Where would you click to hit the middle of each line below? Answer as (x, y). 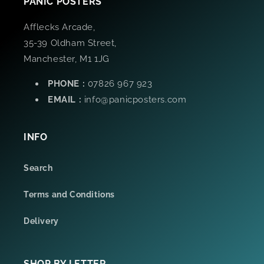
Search (38, 168)
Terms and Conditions (69, 195)
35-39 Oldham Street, (70, 43)
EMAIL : (66, 100)
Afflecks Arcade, (60, 27)
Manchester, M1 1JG (67, 59)
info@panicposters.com (135, 100)
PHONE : (68, 84)
